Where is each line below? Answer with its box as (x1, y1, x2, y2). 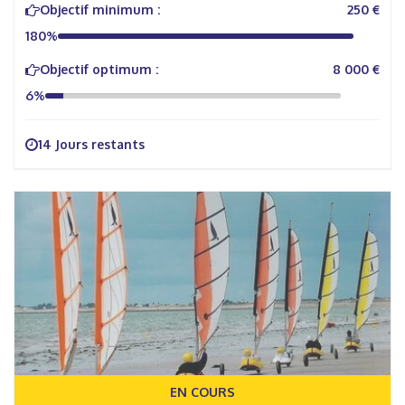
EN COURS (170, 384, 235, 400)
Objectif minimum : (40, 2, 160, 17)
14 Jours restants (38, 137, 145, 152)
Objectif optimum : (40, 61, 158, 77)
